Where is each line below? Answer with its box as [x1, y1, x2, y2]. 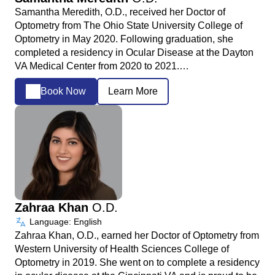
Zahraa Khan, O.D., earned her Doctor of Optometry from [15, 230, 259, 241]
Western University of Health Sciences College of [15, 243, 229, 254]
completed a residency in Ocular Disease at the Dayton [15, 47, 254, 58]
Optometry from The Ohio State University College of [15, 20, 242, 31]
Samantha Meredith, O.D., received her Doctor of [15, 6, 225, 17]
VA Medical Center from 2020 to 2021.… [15, 60, 189, 71]
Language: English [27, 216, 102, 227]
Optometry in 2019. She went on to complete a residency [15, 257, 260, 268]
